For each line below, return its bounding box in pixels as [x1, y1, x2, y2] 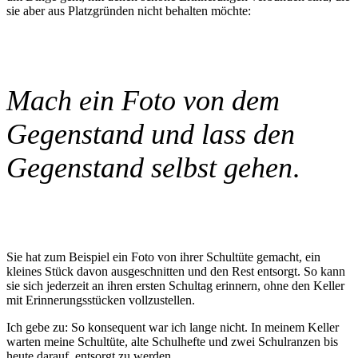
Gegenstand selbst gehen [6, 152, 292, 185]
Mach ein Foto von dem [6, 85, 280, 117]
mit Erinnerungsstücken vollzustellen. [6, 293, 195, 308]
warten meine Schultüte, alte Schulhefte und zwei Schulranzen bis [6, 335, 338, 349]
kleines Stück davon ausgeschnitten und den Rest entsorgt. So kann [6, 265, 345, 279]
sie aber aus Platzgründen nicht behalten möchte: [6, 4, 251, 18]
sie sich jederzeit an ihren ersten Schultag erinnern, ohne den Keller [6, 279, 344, 293]
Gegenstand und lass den [6, 118, 295, 151]
